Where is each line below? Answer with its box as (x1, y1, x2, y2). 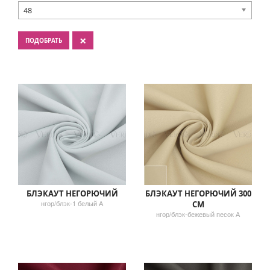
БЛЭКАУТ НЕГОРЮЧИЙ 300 (145, 187, 251, 199)
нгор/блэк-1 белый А (41, 198, 103, 208)
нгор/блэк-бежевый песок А (156, 209, 240, 219)
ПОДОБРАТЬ (25, 36, 62, 45)
